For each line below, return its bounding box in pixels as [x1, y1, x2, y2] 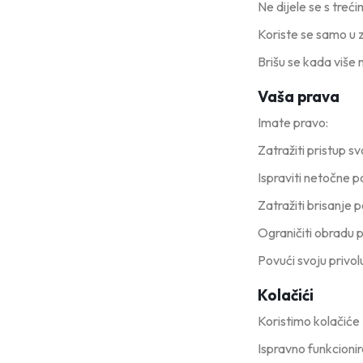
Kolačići [258, 285, 314, 305]
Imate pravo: [258, 114, 328, 130]
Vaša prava [258, 87, 340, 106]
